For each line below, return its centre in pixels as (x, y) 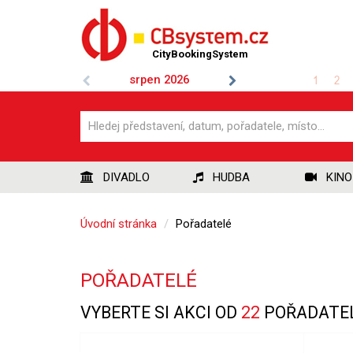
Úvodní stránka (119, 224)
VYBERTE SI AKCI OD (161, 312)
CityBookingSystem (200, 54)
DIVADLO (126, 177)
